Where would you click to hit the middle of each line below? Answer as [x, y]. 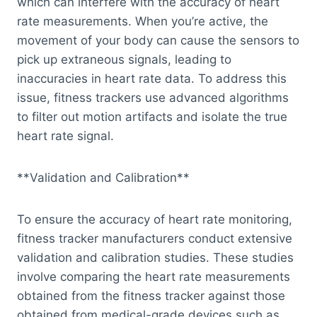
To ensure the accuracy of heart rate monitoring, [155, 220]
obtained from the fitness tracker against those [151, 296]
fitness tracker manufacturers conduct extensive [155, 239]
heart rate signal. [65, 136]
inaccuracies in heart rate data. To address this [152, 79]
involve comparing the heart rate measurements [154, 277]
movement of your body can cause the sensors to [158, 41]
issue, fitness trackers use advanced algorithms [153, 98]
